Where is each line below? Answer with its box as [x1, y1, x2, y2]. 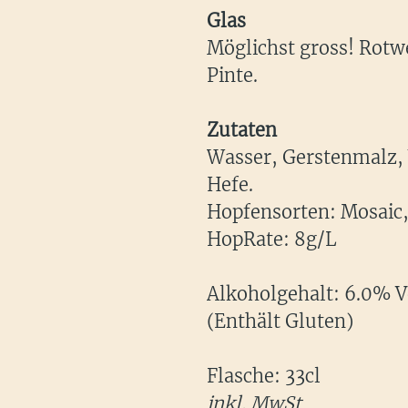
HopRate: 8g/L [207, 228, 337, 251]
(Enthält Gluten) [207, 310, 353, 333]
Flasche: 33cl [207, 364, 321, 388]
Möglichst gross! [207, 36, 359, 60]
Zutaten [207, 118, 277, 142]
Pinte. [207, 64, 258, 87]
